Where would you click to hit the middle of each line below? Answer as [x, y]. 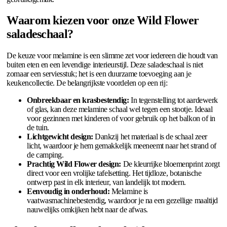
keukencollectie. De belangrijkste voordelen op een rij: [87, 83]
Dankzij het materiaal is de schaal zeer [150, 137]
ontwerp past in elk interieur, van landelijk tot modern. [106, 182]
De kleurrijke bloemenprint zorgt [171, 164]
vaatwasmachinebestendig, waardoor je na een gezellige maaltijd [122, 201]
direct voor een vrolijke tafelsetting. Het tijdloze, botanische [114, 173]
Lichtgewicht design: [60, 137]
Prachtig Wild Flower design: [74, 164]
